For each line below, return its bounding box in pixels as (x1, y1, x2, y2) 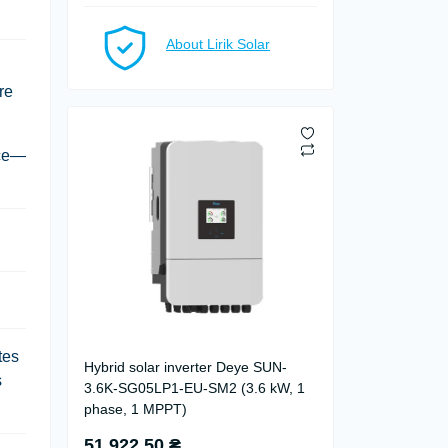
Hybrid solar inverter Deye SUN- (84, 359, 287, 375)
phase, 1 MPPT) (84, 401, 187, 417)
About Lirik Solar (166, 36, 270, 52)
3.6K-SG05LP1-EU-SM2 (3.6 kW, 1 (84, 380, 305, 396)
